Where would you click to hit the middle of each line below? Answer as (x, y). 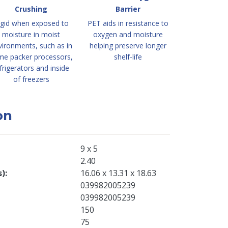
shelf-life (128, 57)
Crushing (31, 9)
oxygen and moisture (128, 34)
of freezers (31, 79)
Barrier (128, 9)
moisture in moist (31, 34)
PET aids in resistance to (128, 23)
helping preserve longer (128, 46)
